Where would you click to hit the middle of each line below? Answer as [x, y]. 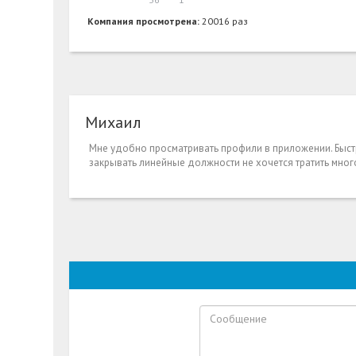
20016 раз [225, 21]
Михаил [113, 123]
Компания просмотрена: [145, 21]
